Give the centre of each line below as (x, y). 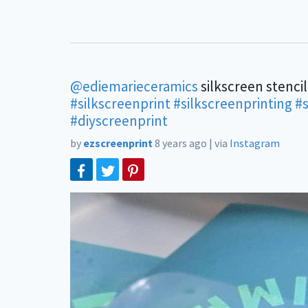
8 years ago (181, 143)
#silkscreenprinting (233, 103)
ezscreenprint (118, 143)
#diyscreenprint (119, 121)
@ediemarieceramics (134, 86)
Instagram (255, 143)
